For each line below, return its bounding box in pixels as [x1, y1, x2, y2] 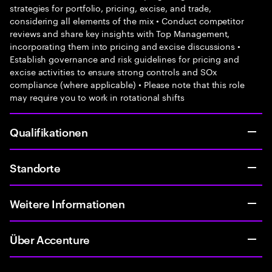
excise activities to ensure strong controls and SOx [10, 64, 218, 78]
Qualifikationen [10, 124, 88, 139]
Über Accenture [10, 231, 90, 246]
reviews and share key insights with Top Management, [10, 26, 230, 39]
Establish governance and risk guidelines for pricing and [10, 52, 240, 65]
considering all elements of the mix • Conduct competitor [10, 13, 245, 27]
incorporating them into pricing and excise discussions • [10, 39, 241, 52]
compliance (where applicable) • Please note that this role [10, 77, 245, 90]
